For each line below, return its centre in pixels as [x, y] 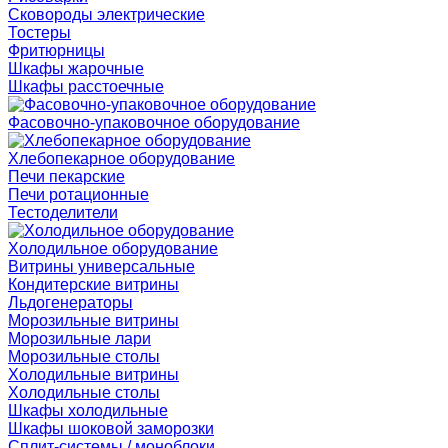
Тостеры [39, 32]
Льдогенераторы [70, 302]
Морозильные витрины [93, 320]
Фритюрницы [56, 50]
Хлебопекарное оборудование [121, 158]
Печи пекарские [66, 176]
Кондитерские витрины [93, 284]
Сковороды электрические [106, 14]
